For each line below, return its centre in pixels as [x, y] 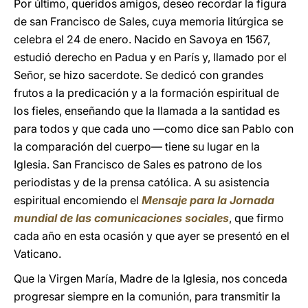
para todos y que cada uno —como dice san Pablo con [154, 129]
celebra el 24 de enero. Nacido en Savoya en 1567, [142, 39]
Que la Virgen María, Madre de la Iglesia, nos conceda [151, 278]
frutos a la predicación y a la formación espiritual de [146, 93]
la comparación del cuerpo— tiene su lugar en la [137, 146]
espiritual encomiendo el [78, 200]
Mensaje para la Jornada [208, 200]
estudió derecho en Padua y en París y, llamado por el [150, 57]
